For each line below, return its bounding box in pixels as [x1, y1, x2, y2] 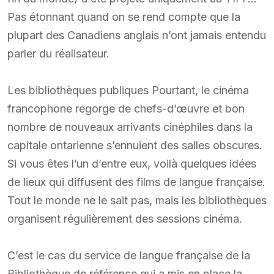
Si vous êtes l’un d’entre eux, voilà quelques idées [7, 157, 256, 170]
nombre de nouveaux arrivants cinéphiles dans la [7, 120, 253, 133]
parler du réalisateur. [7, 46, 109, 60]
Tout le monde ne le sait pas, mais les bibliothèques [7, 193, 267, 207]
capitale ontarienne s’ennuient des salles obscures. [7, 138, 262, 152]
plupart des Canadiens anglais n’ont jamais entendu [7, 28, 266, 42]
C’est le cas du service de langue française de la [7, 248, 250, 262]
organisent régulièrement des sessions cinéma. [7, 212, 242, 225]
